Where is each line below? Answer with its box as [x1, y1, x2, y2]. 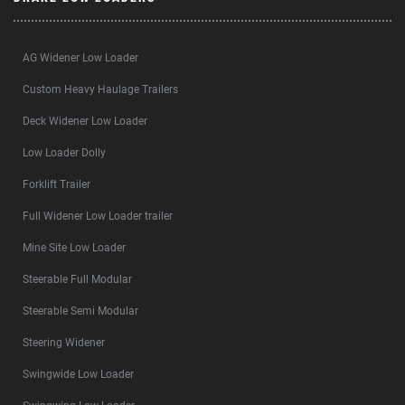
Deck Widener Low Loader [23, 115, 147, 127]
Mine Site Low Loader [23, 241, 126, 254]
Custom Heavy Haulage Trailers [23, 83, 178, 96]
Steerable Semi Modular [23, 305, 138, 317]
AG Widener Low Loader [23, 52, 138, 64]
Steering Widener [23, 336, 105, 349]
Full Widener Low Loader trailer [23, 210, 173, 222]
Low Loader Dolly [23, 146, 106, 159]
